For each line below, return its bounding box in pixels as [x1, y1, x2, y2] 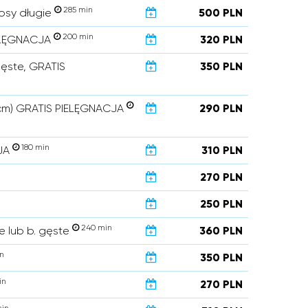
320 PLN [200, 33, 243, 46]
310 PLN [201, 144, 243, 157]
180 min [19, 142, 49, 152]
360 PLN [199, 224, 243, 237]
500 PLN [199, 6, 243, 19]
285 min [61, 5, 93, 14]
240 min [79, 223, 112, 232]
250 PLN [200, 197, 243, 210]
